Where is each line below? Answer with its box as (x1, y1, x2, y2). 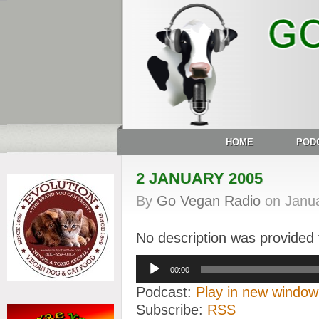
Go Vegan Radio (157, 193, 261, 209)
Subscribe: (136, 302, 207, 318)
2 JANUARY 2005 (136, 169, 263, 187)
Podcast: (136, 284, 196, 300)
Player (135, 268, 164, 280)
